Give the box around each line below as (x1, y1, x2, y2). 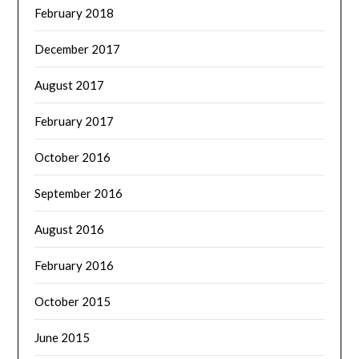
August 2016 (34, 221, 105, 236)
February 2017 (34, 113, 115, 128)
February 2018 (34, 5, 115, 20)
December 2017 (34, 41, 121, 56)
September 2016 (34, 185, 123, 200)
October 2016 (34, 149, 111, 164)
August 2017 (34, 77, 105, 92)
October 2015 (34, 293, 111, 309)
